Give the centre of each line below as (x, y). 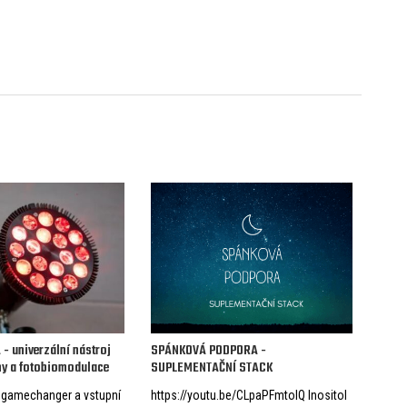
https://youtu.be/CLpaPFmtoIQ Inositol (249, 395)
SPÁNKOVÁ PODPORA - (209, 350)
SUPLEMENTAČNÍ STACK (212, 367)
